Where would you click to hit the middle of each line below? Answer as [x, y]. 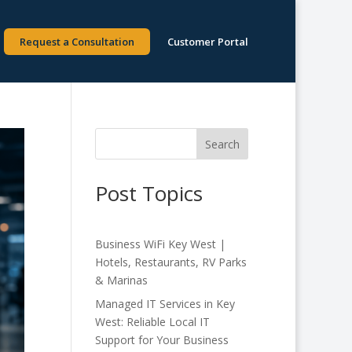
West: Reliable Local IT [152, 322]
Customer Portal [208, 41]
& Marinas [121, 280]
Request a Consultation [77, 41]
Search [223, 144]
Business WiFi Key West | [160, 244]
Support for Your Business [161, 340]
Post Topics [148, 193]
